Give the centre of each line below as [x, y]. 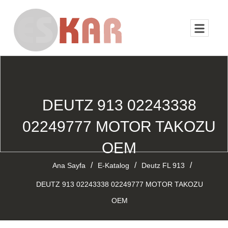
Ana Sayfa [69, 165]
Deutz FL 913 [163, 165]
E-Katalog [113, 165]
